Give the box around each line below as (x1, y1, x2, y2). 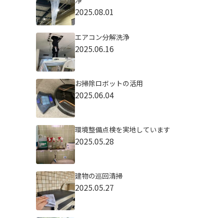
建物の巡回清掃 (74, 171, 123, 181)
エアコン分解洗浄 (74, 32, 129, 42)
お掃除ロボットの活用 (74, 78, 143, 88)
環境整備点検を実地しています (74, 125, 170, 134)
